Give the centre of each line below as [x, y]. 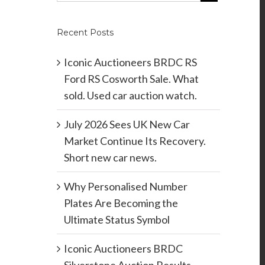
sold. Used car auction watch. [130, 96]
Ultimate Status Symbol [117, 220]
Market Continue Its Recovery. [135, 141]
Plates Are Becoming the [121, 203]
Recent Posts [85, 33]
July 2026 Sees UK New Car [127, 125]
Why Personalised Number [125, 187]
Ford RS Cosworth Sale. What [131, 79]
